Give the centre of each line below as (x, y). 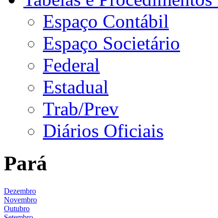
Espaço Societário (111, 43)
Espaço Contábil (106, 21)
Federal (71, 65)
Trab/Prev (81, 109)
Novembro (20, 200)
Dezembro (20, 191)
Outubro (17, 209)
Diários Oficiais (103, 130)
